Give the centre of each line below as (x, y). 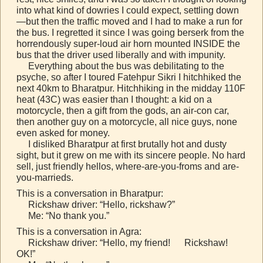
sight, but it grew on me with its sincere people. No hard (131, 155)
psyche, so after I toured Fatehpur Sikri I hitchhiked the (129, 77)
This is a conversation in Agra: (79, 231)
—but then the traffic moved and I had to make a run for (129, 21)
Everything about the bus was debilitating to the (120, 66)
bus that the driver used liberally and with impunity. (121, 55)
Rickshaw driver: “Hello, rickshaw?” (96, 204)
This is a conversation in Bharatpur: (90, 193)
